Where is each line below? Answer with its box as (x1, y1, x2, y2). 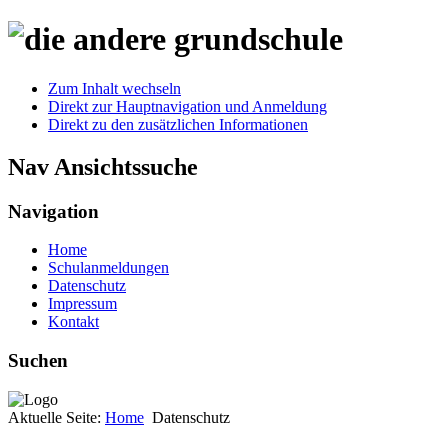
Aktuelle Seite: (8, 408, 105, 426)
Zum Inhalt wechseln (48, 79, 181, 97)
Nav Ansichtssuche (8, 153, 198, 180)
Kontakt (48, 313, 99, 331)
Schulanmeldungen (48, 259, 169, 277)
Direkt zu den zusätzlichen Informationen (48, 115, 308, 133)
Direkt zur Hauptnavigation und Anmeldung (48, 97, 327, 115)
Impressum (48, 295, 117, 313)
